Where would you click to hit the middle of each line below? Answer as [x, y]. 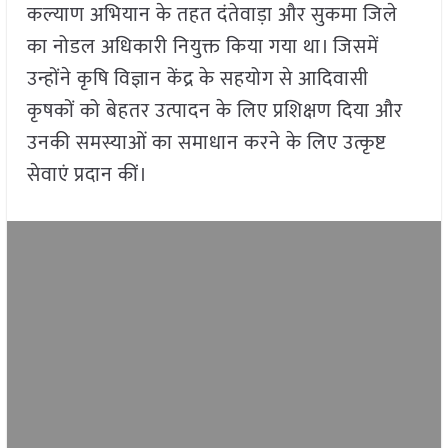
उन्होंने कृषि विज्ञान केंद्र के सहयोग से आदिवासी [197, 79]
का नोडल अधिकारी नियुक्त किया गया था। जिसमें [202, 47]
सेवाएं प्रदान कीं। [87, 175]
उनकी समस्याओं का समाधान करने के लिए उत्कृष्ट [206, 143]
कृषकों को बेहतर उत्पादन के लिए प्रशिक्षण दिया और [214, 111]
